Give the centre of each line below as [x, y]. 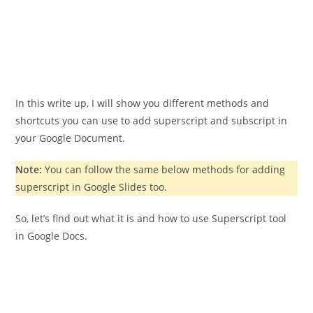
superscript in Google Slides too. [92, 187]
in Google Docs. [52, 236]
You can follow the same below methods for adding [164, 170]
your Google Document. [71, 138]
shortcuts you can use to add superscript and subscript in [152, 121]
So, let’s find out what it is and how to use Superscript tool [151, 219]
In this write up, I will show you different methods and [143, 103]
